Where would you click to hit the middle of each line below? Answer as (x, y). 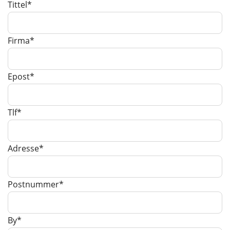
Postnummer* (36, 184)
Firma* (21, 40)
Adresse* (26, 148)
